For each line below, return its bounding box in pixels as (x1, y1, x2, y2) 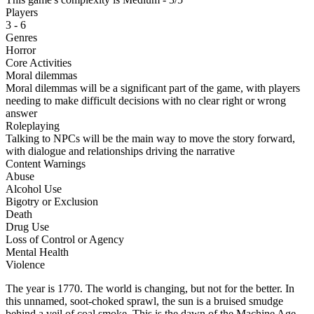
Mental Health (6, 245, 69, 258)
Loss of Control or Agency (6, 233, 124, 245)
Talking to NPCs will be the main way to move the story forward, (6, 132, 295, 144)
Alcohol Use (6, 182, 62, 195)
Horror (6, 43, 36, 56)
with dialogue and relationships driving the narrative (6, 144, 235, 157)
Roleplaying (6, 119, 60, 132)
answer (6, 107, 37, 119)
